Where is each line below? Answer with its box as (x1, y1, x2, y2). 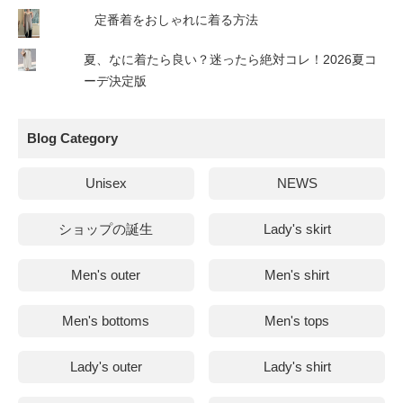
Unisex (85, 175, 127, 192)
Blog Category (27, 130, 118, 147)
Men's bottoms (62, 313, 150, 329)
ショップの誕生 (58, 221, 154, 237)
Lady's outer (69, 359, 142, 375)
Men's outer (71, 267, 141, 283)
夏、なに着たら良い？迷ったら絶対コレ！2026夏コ (83, 52, 377, 67)
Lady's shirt (263, 359, 331, 375)
